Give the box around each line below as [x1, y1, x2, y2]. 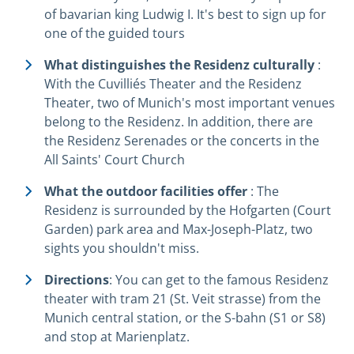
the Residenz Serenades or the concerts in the [44, 131, 319, 149]
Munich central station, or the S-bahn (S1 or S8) [44, 308, 326, 326]
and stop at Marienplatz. [44, 327, 190, 345]
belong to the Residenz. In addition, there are [44, 112, 313, 130]
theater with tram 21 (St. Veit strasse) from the [44, 289, 321, 307]
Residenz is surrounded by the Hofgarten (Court [44, 201, 331, 219]
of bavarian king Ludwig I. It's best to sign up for [44, 5, 326, 23]
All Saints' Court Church [44, 150, 185, 168]
